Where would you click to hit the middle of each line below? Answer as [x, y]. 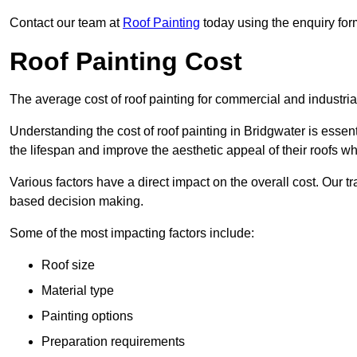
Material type [78, 291]
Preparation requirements [113, 342]
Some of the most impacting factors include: [132, 233]
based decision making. [76, 202]
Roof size [68, 265]
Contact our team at [66, 23]
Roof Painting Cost [126, 62]
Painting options [87, 316]
